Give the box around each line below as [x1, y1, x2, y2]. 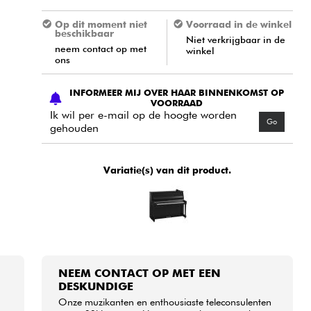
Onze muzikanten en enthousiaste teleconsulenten [58, 296, 272, 308]
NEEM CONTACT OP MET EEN [58, 267, 221, 280]
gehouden [50, 121, 99, 135]
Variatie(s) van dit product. [103, 164, 232, 176]
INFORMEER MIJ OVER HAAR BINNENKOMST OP [69, 87, 285, 99]
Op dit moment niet [54, 19, 147, 31]
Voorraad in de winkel [185, 19, 292, 31]
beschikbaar [54, 28, 114, 40]
